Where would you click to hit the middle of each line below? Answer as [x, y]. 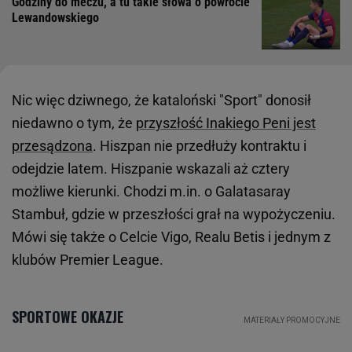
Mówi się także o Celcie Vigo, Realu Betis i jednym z [171, 236]
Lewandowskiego [55, 17]
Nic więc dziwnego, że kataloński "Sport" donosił [161, 100]
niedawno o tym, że [74, 123]
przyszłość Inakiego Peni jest [226, 123]
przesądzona [52, 145]
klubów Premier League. [88, 259]
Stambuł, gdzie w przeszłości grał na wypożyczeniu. [174, 214]
